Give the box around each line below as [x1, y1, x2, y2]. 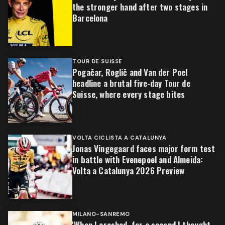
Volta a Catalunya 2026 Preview [72, 164, 185, 177]
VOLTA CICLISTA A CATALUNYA [72, 134, 167, 141]
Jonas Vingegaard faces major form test [72, 142, 215, 155]
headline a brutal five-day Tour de [72, 76, 190, 89]
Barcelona [72, 11, 108, 24]
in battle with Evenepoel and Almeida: [72, 153, 203, 166]
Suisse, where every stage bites [72, 87, 185, 100]
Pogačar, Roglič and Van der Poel [72, 65, 188, 78]
